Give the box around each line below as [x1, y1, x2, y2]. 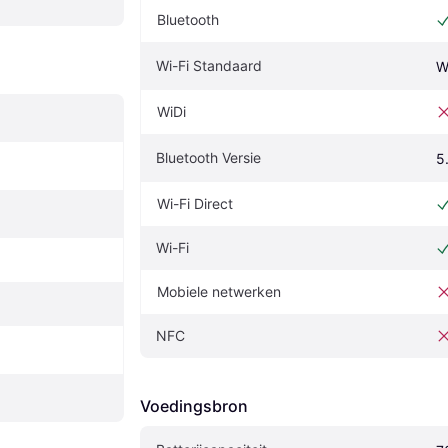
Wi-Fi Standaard [156, 57, 262, 75]
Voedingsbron [140, 396, 248, 417]
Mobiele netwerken [157, 283, 281, 301]
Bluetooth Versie [156, 149, 261, 167]
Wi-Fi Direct [157, 195, 233, 213]
